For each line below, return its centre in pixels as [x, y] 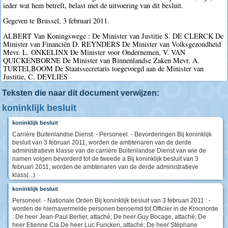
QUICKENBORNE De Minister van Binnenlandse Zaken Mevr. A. [102, 61]
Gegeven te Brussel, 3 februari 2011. [56, 21]
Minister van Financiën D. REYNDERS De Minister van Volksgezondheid [112, 44]
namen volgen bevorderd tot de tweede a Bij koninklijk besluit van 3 [105, 159]
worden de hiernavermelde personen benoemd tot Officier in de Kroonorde [115, 208]
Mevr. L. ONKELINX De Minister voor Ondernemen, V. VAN [94, 52]
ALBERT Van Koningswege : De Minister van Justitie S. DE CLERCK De [113, 36]
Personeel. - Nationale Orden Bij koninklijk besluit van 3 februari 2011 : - [111, 200]
